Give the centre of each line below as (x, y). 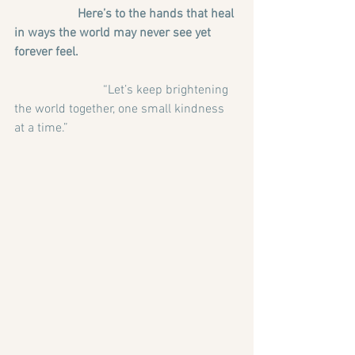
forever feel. (46, 53)
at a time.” (41, 129)
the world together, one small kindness (121, 110)
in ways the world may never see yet (114, 34)
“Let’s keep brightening (123, 91)
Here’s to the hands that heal (46, 15)
